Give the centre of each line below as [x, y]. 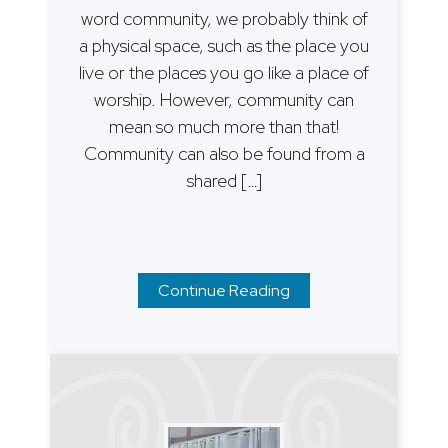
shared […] [224, 180]
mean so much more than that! [224, 126]
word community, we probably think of [224, 18]
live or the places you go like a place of [224, 72]
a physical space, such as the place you [224, 45]
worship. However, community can [224, 99]
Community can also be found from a [224, 153]
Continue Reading [224, 290]
